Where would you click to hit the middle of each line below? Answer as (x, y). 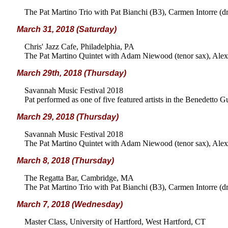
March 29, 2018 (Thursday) (68, 117)
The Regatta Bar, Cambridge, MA (79, 178)
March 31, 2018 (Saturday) (67, 29)
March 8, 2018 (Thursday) (65, 161)
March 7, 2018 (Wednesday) (70, 204)
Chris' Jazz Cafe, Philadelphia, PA (79, 47)
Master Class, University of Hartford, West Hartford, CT (115, 222)
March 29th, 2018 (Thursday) (72, 73)
